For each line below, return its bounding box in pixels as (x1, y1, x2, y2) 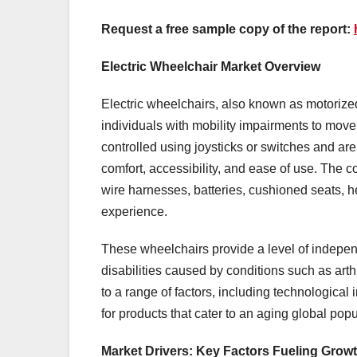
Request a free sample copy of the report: (101, 22, 354, 36)
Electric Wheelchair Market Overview (101, 59, 320, 73)
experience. (101, 204, 167, 218)
